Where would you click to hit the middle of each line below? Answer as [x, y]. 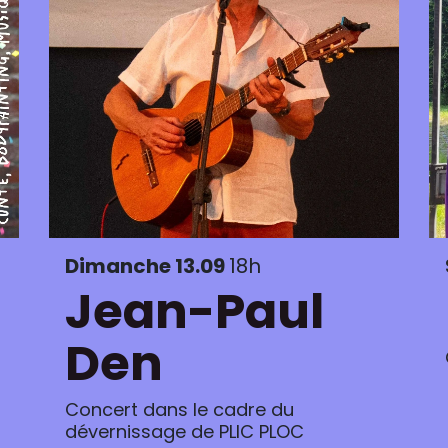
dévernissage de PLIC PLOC [184, 431]
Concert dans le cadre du [179, 409]
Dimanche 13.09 [147, 266]
